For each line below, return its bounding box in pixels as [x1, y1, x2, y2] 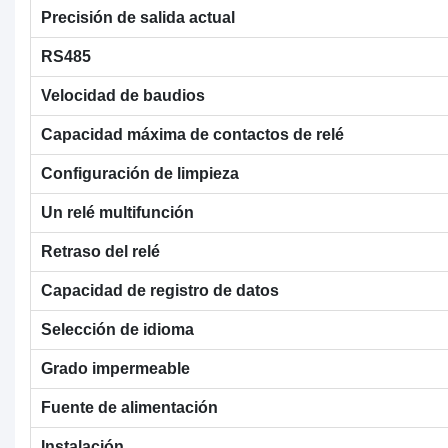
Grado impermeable [41, 359, 190, 377]
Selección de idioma [41, 320, 194, 338]
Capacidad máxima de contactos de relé [41, 125, 344, 143]
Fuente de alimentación [41, 398, 218, 416]
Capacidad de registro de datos [41, 281, 279, 299]
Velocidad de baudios [41, 86, 205, 104]
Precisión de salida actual [41, 8, 235, 26]
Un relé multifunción [41, 203, 194, 221]
